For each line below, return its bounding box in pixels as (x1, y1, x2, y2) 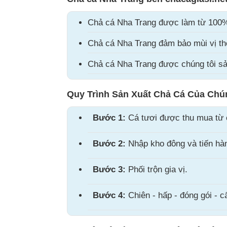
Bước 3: (93, 165, 126, 174)
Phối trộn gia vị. (126, 165, 187, 174)
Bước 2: (93, 139, 126, 148)
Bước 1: (93, 113, 126, 123)
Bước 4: (93, 191, 126, 200)
